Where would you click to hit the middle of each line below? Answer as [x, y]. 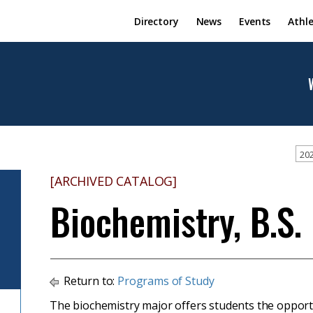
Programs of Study [166, 281]
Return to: [89, 281]
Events [255, 21]
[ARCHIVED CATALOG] [114, 181]
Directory [156, 21]
